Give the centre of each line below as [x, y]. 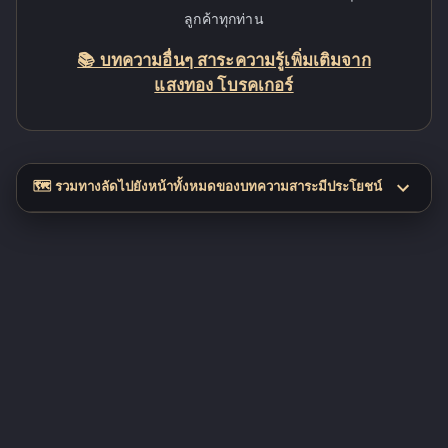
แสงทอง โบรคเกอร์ [224, 85]
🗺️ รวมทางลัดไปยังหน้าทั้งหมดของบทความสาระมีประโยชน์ [207, 186]
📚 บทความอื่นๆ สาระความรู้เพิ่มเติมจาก [224, 60]
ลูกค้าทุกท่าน [224, 19]
